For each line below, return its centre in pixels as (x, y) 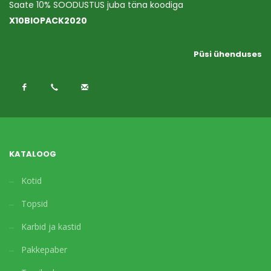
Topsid (34, 204)
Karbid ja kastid (51, 227)
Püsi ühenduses (228, 54)
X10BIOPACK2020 (48, 21)
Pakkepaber (44, 250)
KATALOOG (33, 154)
